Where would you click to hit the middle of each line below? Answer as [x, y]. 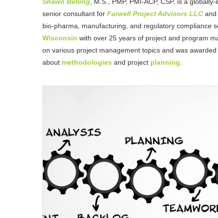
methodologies [87, 62]
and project [132, 62]
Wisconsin [60, 38]
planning [165, 62]
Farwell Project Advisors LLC [155, 14]
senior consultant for [75, 14]
